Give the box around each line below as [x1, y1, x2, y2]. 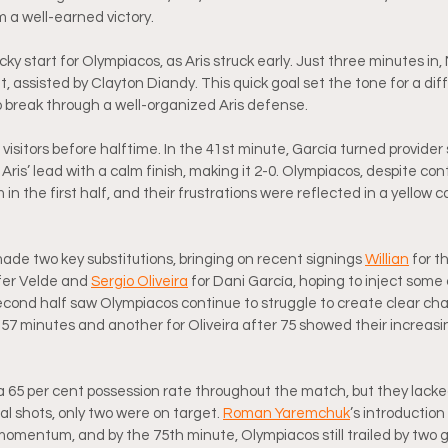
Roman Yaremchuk [223, 406, 350, 421]
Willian [365, 252, 409, 267]
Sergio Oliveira [91, 274, 188, 289]
